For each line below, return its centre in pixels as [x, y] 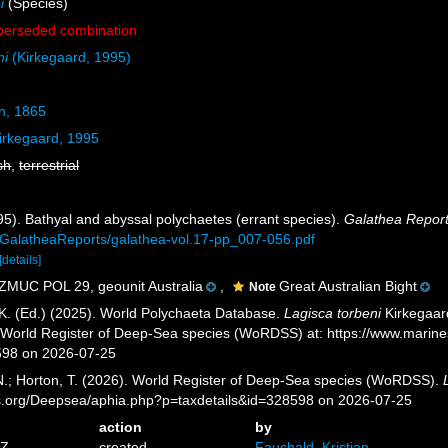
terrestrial [49, 165]
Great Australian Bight [348, 286]
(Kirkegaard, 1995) [70, 57]
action [121, 427]
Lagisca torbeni [333, 313]
